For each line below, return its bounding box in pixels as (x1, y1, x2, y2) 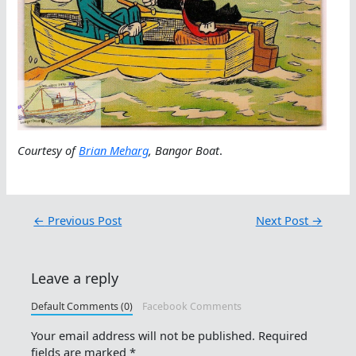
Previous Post (44, 212, 122, 229)
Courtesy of (17, 141, 79, 158)
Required (258, 327, 308, 343)
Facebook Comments (142, 300, 242, 314)
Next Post (255, 212, 311, 229)
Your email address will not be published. (31, 327, 256, 343)
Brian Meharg (79, 141, 149, 158)
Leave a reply (31, 269, 119, 288)
